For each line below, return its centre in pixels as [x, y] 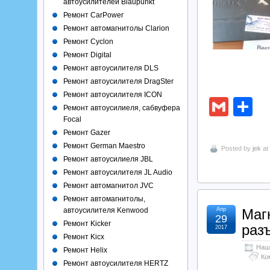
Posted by [237, 148]
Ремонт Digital [87, 55]
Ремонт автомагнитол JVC [108, 186]
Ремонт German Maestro [104, 146]
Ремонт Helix [85, 250]
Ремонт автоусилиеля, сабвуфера [122, 108]
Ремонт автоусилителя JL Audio [118, 172]
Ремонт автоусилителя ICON [113, 95]
